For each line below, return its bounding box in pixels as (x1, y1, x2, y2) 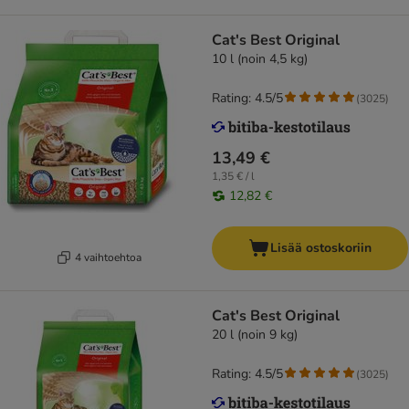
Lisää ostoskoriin (270, 239, 372, 257)
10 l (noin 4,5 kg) (212, 50, 308, 68)
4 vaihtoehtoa (75, 249, 142, 265)
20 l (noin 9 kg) (212, 326, 298, 344)
